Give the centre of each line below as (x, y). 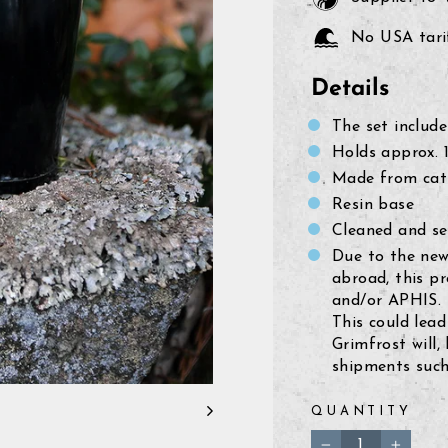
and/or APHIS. (387, 301)
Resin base (373, 205)
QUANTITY (361, 411)
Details (350, 89)
